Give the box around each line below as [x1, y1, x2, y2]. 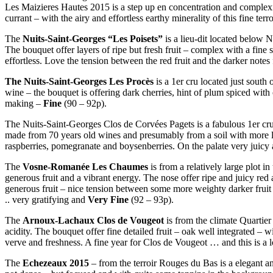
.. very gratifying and [5, 194, 88, 205]
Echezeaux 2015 [23, 258, 89, 269]
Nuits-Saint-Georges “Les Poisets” [23, 34, 163, 44]
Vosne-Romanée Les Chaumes [23, 161, 148, 172]
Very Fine [88, 194, 129, 205]
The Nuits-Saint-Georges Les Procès [5, 76, 154, 87]
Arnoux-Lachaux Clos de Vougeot [23, 215, 164, 226]
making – [5, 98, 43, 109]
